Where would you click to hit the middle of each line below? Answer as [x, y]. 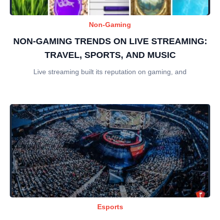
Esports [110, 206]
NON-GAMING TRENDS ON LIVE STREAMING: [110, 41]
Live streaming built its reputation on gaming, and [110, 71]
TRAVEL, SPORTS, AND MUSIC [110, 55]
